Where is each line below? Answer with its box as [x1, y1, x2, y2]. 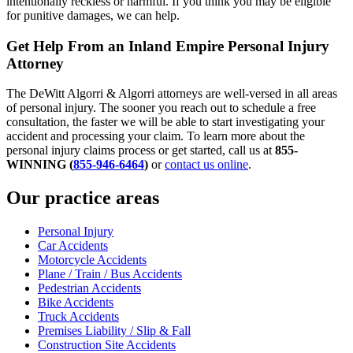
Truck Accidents [38, 310, 119, 324]
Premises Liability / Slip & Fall [38, 324, 191, 338]
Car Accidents [38, 239, 108, 253]
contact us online [165, 158, 248, 172]
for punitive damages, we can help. [6, 9, 180, 22]
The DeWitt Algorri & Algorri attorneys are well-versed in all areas [6, 87, 337, 101]
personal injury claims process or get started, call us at [6, 143, 275, 158]
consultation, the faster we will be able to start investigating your [6, 115, 325, 129]
